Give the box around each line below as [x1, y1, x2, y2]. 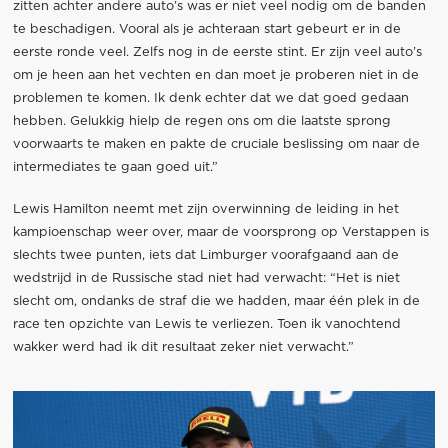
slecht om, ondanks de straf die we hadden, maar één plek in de [12, 294, 420, 308]
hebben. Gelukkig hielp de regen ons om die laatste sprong [12, 114, 391, 128]
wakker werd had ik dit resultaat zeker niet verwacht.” [12, 340, 354, 354]
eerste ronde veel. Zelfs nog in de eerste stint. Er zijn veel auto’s [12, 45, 422, 59]
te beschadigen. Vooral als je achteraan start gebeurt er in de [12, 22, 401, 36]
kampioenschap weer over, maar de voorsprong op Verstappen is [12, 225, 429, 239]
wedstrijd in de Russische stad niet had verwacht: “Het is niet [12, 271, 400, 285]
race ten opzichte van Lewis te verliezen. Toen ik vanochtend [12, 317, 401, 331]
